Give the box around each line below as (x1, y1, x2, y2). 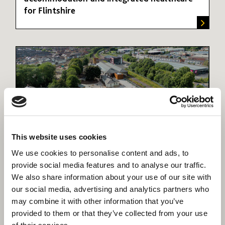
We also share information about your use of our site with (12, 172, 211, 181)
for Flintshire (24, 5, 76, 16)
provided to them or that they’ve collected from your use (12, 208, 207, 217)
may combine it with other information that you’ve (12, 196, 184, 205)
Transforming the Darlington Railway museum (24, 167, 191, 178)
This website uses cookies (12, 133, 107, 141)
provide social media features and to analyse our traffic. (12, 160, 206, 169)
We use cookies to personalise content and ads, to (12, 148, 189, 157)
